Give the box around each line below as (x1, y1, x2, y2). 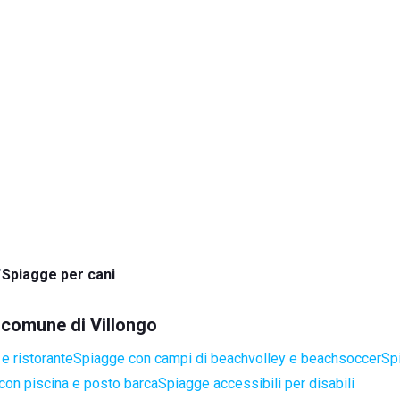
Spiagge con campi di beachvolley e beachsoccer (73, 350, 381, 367)
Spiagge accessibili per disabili (158, 375, 354, 392)
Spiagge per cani (2, 266, 115, 283)
